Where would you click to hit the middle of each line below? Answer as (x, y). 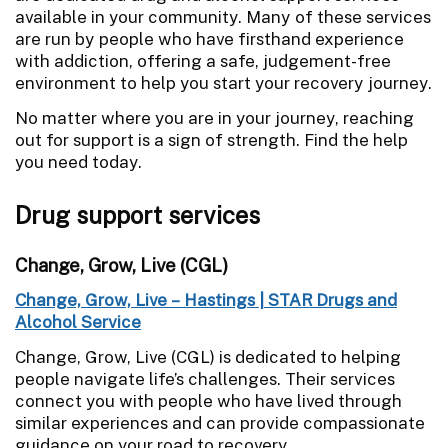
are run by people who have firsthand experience (209, 38)
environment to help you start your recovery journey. (223, 82)
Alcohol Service (78, 321)
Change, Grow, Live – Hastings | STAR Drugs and (206, 299)
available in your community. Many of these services (223, 16)
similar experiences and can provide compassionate (220, 422)
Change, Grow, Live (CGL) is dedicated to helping (208, 356)
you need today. (78, 161)
